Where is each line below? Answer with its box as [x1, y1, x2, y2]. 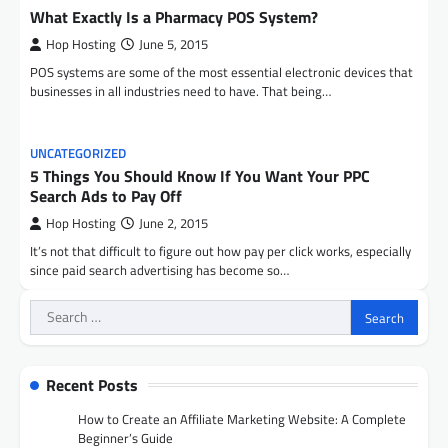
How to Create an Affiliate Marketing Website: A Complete [78, 408, 406, 429]
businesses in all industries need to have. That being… [30, 81, 331, 101]
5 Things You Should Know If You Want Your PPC [30, 164, 370, 188]
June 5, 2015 [139, 35, 208, 54]
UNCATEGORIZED [30, 144, 126, 163]
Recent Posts [46, 372, 138, 397]
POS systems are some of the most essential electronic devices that [30, 62, 413, 82]
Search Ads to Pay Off [30, 184, 182, 208]
